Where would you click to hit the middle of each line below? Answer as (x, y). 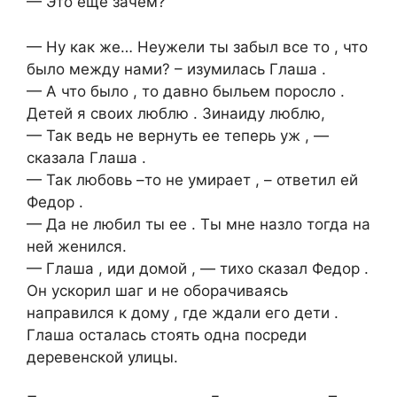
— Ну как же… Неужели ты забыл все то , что (197, 47)
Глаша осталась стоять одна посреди (167, 335)
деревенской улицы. (102, 357)
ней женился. (77, 246)
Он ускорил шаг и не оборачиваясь (157, 290)
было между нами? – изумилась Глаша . (176, 69)
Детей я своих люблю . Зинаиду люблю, (176, 113)
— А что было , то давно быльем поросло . (186, 91)
